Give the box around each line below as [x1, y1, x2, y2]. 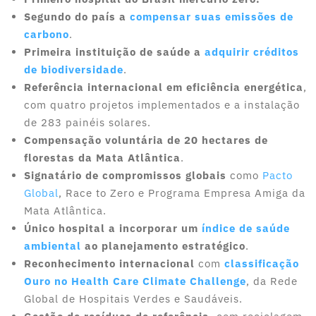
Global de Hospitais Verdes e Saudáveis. [24, 292, 243, 306]
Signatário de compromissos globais [24, 169, 226, 183]
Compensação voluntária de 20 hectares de [24, 133, 268, 147]
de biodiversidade [24, 63, 123, 77]
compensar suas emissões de [130, 10, 293, 24]
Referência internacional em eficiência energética [24, 80, 303, 95]
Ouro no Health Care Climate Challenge [24, 274, 246, 288]
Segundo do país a [24, 10, 130, 24]
